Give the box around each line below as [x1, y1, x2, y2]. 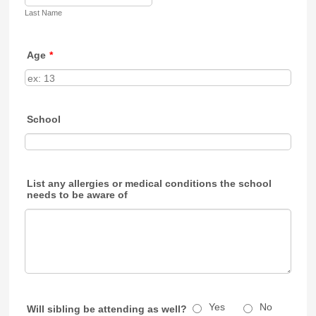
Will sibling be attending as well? [27, 303, 188, 315]
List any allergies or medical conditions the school [27, 178, 272, 189]
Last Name [25, 8, 63, 17]
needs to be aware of [27, 189, 128, 200]
